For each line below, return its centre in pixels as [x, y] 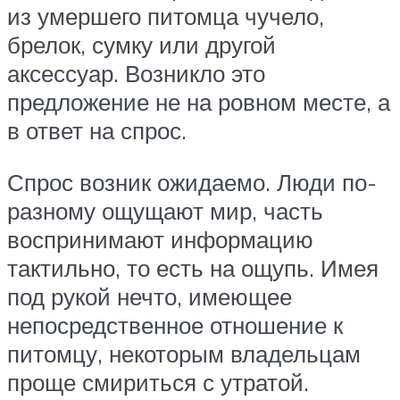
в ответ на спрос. [97, 131]
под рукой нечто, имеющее [150, 296]
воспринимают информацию [160, 239]
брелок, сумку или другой [142, 45]
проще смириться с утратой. [158, 382]
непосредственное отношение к [175, 325]
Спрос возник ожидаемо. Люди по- [192, 182]
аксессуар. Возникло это [136, 74]
